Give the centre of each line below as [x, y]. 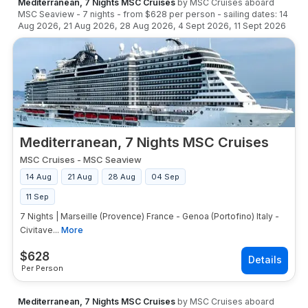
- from [131, 14]
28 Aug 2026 [146, 26]
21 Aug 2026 [89, 26]
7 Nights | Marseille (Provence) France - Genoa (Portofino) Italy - [150, 216]
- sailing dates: [247, 14]
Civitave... [40, 230]
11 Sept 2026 [260, 26]
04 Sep [165, 177]
